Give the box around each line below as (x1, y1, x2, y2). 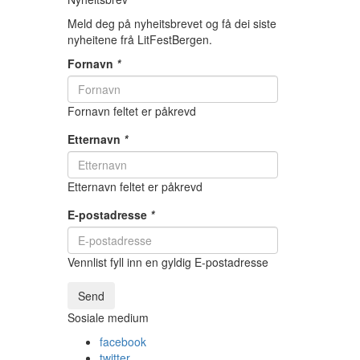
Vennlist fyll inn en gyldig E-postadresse (67, 254, 268, 270)
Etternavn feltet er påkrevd (67, 178, 202, 194)
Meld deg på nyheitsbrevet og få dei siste (67, 15, 276, 31)
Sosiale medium (67, 309, 149, 325)
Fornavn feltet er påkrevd (67, 103, 196, 119)
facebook (99, 333, 146, 350)
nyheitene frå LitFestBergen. (67, 31, 212, 47)
